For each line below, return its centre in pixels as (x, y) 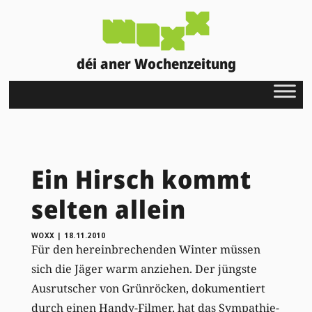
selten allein (108, 209)
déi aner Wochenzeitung (156, 63)
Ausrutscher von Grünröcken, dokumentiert (148, 288)
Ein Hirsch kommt (141, 179)
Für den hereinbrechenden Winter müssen (146, 249)
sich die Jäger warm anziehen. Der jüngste (144, 268)
